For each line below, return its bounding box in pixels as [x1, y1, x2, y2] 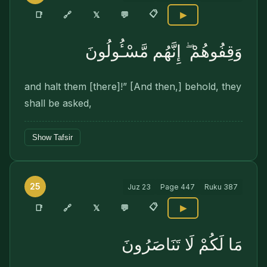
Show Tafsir [32, 133, 73, 142]
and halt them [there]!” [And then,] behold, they [24, 80, 241, 92]
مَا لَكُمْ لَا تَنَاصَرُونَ [122, 235, 243, 254]
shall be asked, [24, 97, 92, 109]
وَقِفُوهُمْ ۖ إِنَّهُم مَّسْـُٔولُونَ [85, 42, 243, 61]
